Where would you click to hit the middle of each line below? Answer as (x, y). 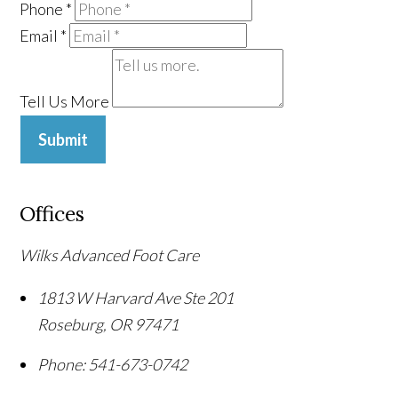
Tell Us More (65, 101)
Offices (52, 213)
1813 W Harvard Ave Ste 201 (136, 297)
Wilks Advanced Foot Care (110, 255)
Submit (64, 139)
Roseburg (71, 324)
